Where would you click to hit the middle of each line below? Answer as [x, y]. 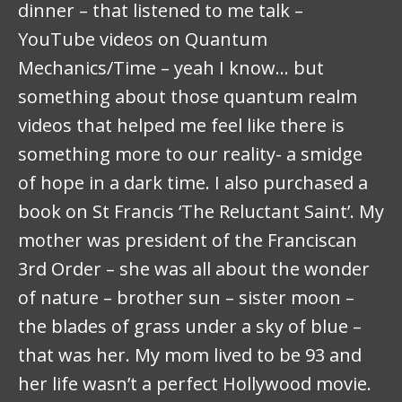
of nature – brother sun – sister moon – [186, 298]
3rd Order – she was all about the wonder [194, 269]
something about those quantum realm [188, 97]
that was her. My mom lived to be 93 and [190, 355]
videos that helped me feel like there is [181, 126]
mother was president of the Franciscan [188, 240]
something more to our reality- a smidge [190, 154]
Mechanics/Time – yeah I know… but [171, 68]
